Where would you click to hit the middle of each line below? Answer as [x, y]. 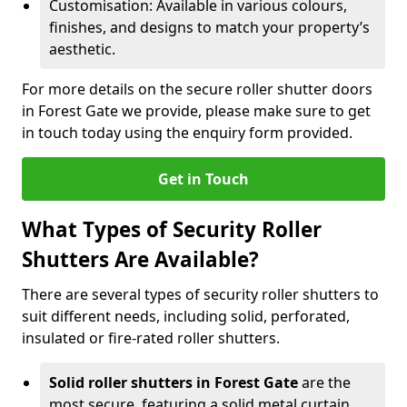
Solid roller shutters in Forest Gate [175, 382]
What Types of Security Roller [172, 229]
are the [326, 382]
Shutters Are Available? [140, 259]
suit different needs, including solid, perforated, [186, 316]
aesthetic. [82, 49]
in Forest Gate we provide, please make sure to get [196, 111]
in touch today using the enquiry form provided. [187, 133]
